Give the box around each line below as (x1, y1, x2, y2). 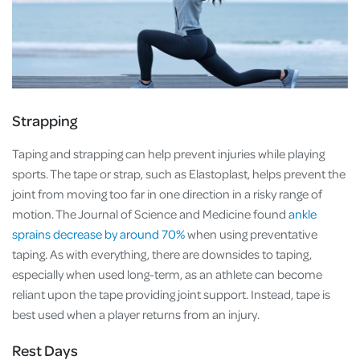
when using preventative (185, 225, 317, 242)
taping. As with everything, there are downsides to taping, (12, 245, 312, 262)
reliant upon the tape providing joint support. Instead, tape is (12, 285, 330, 302)
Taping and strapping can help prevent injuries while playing (12, 145, 325, 162)
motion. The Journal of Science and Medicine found (12, 205, 288, 222)
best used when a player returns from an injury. (12, 305, 262, 322)
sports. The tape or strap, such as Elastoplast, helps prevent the (12, 165, 346, 182)
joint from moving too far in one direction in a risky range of (12, 185, 322, 202)
